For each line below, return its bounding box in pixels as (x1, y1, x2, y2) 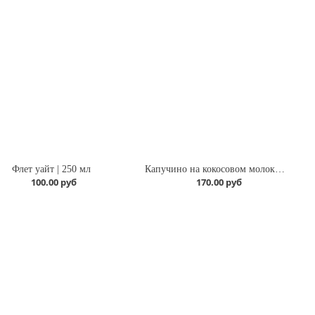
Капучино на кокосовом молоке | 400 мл (275, 164, 285, 175)
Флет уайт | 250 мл (11, 164, 91, 175)
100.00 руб (31, 176, 77, 189)
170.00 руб (196, 176, 243, 189)
